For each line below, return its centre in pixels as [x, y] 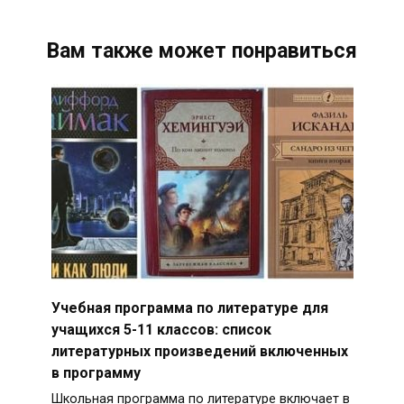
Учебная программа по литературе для [189, 308]
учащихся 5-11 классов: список [161, 329]
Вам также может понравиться [202, 51]
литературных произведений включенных [199, 351]
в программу [96, 372]
